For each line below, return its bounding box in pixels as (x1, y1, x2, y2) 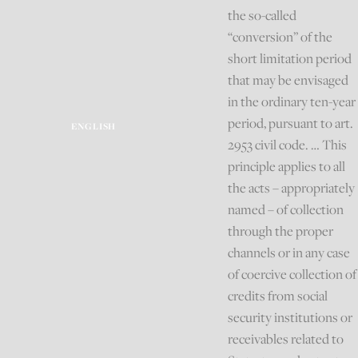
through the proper (228, 221, 334, 240)
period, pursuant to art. (228, 113, 354, 132)
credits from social (228, 286, 328, 304)
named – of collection (228, 200, 344, 218)
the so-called (228, 6, 297, 24)
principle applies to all (228, 157, 346, 175)
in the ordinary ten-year (228, 92, 356, 110)
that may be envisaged (228, 70, 349, 89)
